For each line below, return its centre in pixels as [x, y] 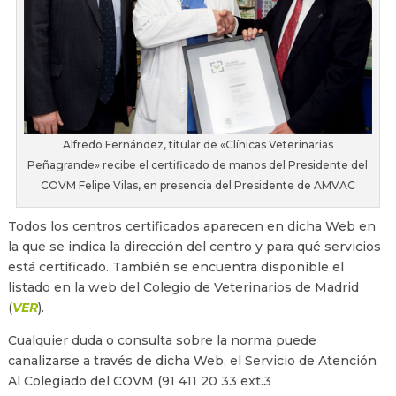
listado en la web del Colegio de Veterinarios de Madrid [183, 288]
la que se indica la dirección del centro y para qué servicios [194, 247]
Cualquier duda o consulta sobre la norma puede [162, 341]
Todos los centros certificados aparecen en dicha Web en [191, 227]
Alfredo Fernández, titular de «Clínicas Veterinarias [198, 145]
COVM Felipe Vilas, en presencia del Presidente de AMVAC [198, 186]
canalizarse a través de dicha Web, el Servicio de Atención [192, 361]
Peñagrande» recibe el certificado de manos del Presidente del [198, 165]
